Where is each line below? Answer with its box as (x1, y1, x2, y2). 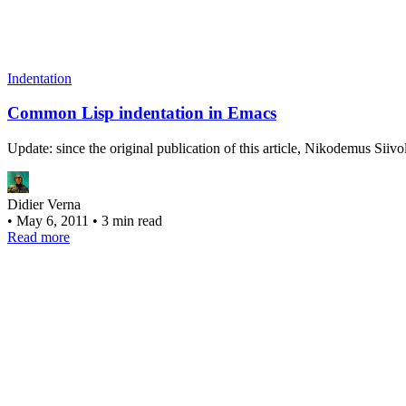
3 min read (101, 213, 162, 229)
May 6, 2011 (16, 213, 92, 229)
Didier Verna (7, 197, 81, 213)
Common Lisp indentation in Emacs (7, 103, 276, 123)
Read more (7, 229, 70, 246)
